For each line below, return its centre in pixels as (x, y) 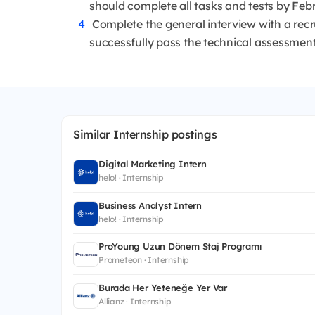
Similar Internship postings (145, 134)
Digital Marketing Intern (153, 164)
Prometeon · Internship (144, 260)
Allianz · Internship (135, 301)
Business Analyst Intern (150, 205)
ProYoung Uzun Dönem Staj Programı (180, 246)
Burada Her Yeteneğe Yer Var (163, 287)
